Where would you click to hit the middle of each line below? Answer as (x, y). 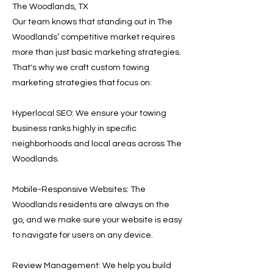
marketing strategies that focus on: (82, 83)
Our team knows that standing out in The (92, 22)
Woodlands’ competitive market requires (94, 37)
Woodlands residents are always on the (91, 205)
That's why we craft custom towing (81, 68)
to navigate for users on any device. (83, 235)
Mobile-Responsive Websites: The (79, 190)
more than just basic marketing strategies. (97, 52)
